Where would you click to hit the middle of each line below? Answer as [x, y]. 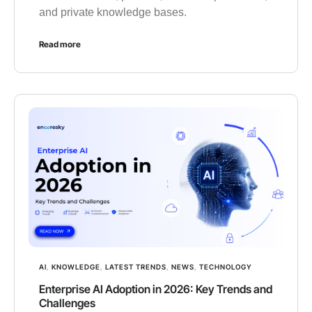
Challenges [67, 303]
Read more [60, 44]
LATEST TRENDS [136, 267]
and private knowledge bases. [113, 12]
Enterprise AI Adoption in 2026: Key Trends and [156, 289]
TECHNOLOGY [226, 267]
